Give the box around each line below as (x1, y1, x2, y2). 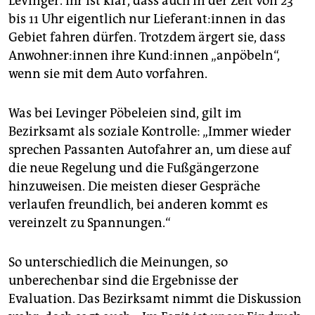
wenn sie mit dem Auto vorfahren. (8, 66, 207, 82)
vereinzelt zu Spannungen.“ (8, 215, 171, 231)
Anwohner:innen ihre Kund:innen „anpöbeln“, (8, 48, 280, 64)
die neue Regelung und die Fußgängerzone (8, 160, 259, 176)
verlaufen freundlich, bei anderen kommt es (8, 197, 268, 213)
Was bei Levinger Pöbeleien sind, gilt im (8, 105, 241, 122)
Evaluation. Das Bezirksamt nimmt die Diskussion (8, 291, 302, 307)
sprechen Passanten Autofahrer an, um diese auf (8, 142, 291, 158)
